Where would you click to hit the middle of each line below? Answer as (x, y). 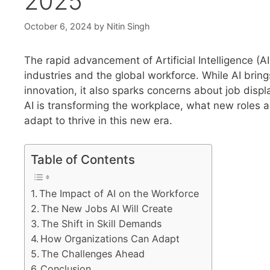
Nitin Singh (128, 27)
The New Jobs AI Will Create (107, 208)
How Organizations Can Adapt (110, 238)
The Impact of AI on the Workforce (119, 193)
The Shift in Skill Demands (102, 223)
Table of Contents (83, 159)
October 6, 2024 (58, 27)
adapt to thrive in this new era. (98, 121)
